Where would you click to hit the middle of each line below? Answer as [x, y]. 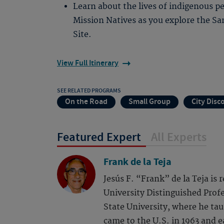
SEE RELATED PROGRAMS [89, 90]
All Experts [179, 137]
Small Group [149, 102]
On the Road [86, 102]
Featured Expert [99, 137]
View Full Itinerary [88, 63]
